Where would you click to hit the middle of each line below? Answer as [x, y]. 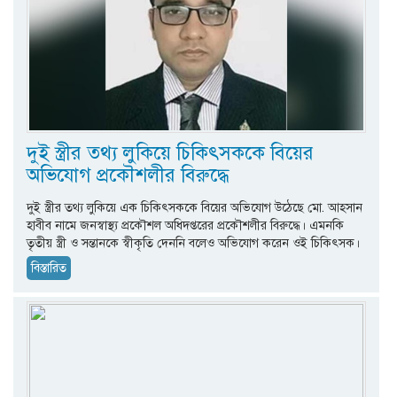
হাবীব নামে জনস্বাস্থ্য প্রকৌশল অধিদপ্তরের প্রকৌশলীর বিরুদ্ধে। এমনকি [185, 226]
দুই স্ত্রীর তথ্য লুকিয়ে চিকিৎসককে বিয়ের [170, 153]
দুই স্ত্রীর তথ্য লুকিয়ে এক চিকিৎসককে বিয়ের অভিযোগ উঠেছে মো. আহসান [195, 208]
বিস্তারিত [49, 269]
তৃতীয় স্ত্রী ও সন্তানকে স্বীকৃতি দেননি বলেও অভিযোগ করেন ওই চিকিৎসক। [193, 244]
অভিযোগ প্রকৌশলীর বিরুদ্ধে [128, 175]
